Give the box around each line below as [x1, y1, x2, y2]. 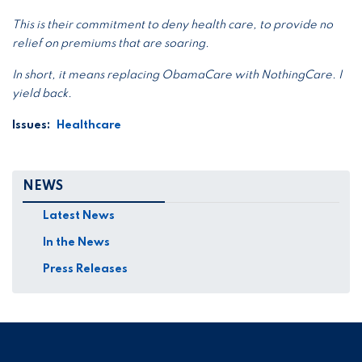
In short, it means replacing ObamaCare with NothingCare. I [12, 69, 342, 81]
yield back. [12, 87, 72, 99]
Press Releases [42, 263, 128, 276]
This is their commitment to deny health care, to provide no [12, 19, 333, 31]
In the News [42, 237, 110, 249]
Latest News [42, 210, 115, 222]
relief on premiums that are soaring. [12, 37, 212, 49]
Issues [12, 119, 47, 131]
